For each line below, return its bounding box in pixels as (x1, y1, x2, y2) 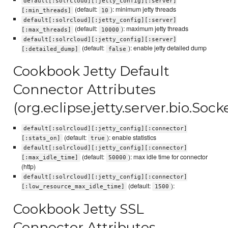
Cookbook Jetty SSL (13, 200, 145, 217)
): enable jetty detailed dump (128, 43, 207, 53)
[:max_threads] (21, 26, 71, 33)
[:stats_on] (21, 135, 61, 142)
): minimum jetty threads (110, 5, 177, 14)
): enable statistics (107, 133, 157, 142)
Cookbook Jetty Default (13, 62, 170, 79)
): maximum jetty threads (121, 24, 189, 34)
